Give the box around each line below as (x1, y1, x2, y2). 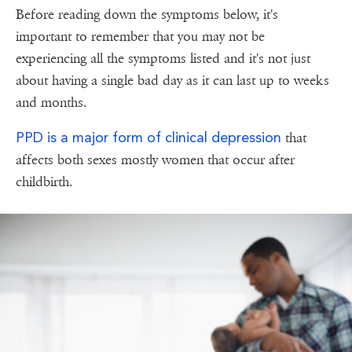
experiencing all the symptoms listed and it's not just (16, 49, 310, 67)
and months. (16, 93, 86, 111)
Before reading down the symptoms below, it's (16, 5, 278, 23)
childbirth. (16, 173, 72, 190)
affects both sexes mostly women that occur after (16, 151, 295, 168)
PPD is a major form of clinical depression (16, 128, 285, 145)
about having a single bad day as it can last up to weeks (16, 71, 329, 89)
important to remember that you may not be (16, 27, 265, 45)
